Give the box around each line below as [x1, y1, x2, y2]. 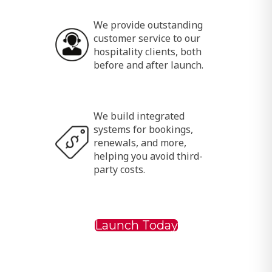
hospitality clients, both [93, 43, 202, 57]
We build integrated [93, 107, 185, 121]
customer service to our [93, 30, 200, 44]
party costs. [93, 161, 145, 175]
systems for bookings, [93, 121, 193, 135]
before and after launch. [93, 56, 203, 70]
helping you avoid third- [93, 148, 203, 161]
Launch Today [94, 217, 178, 232]
